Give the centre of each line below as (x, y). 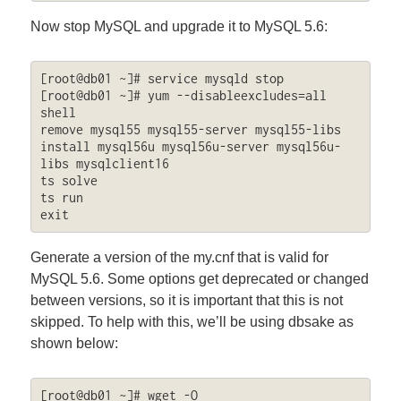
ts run (61, 198)
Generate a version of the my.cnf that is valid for (180, 257)
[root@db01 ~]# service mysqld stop (162, 79)
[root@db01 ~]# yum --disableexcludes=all (183, 96)
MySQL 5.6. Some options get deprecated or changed (200, 278)
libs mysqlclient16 (104, 164)
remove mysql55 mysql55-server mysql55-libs (190, 130)
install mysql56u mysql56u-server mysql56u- (190, 147)
